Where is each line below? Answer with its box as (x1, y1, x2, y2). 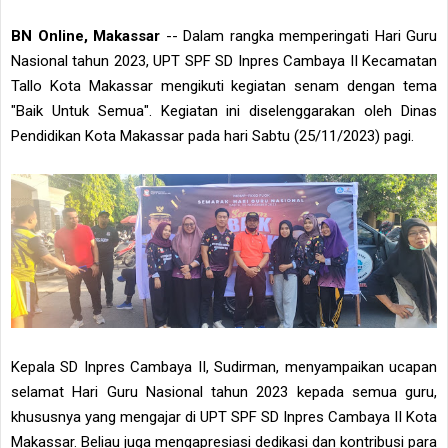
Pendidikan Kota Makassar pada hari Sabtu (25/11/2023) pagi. (11, 126, 414, 145)
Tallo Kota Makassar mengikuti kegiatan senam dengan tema (11, 76, 437, 95)
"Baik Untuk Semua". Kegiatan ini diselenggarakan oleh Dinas (11, 101, 437, 120)
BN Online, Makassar (11, 26, 160, 45)
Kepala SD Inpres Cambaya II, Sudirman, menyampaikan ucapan (11, 357, 437, 376)
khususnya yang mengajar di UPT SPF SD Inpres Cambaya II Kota (11, 407, 437, 426)
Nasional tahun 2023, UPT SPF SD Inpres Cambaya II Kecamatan (11, 51, 437, 70)
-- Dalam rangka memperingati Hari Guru (160, 26, 437, 45)
